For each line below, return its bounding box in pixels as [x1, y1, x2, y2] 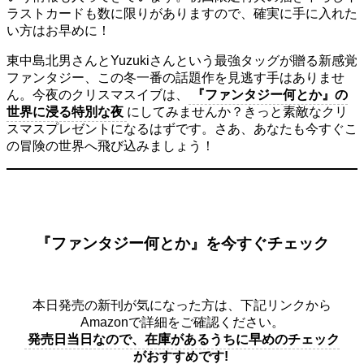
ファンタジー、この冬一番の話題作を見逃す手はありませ [6, 70, 344, 84]
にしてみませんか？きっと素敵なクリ [127, 104, 348, 119]
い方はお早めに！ [6, 23, 110, 37]
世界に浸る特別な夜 [6, 104, 123, 119]
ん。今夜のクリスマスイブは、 [6, 87, 188, 102]
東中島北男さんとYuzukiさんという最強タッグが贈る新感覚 [6, 53, 357, 67]
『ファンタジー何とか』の [192, 87, 348, 102]
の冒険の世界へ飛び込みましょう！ [6, 138, 214, 153]
